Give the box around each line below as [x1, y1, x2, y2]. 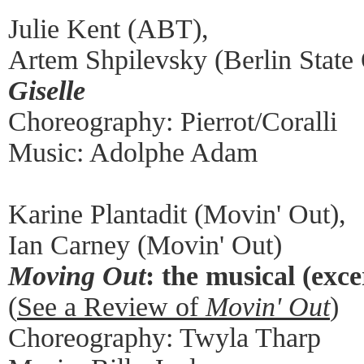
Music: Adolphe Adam [8, 136, 258, 167]
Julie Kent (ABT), [8, 13, 209, 44]
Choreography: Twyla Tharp [8, 322, 321, 353]
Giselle [8, 75, 85, 106]
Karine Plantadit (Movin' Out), [8, 198, 346, 229]
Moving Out [8, 260, 145, 291]
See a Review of [17, 291, 206, 322]
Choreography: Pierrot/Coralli [8, 106, 337, 136]
